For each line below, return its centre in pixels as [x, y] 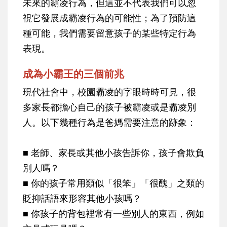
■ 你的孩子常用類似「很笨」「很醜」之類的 [113, 183]
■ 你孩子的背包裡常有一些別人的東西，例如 [113, 213]
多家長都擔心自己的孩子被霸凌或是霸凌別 [109, 107]
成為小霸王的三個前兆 [73, 73]
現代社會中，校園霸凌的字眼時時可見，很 [109, 91]
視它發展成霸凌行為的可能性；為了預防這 [109, 17]
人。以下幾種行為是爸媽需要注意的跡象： [109, 122]
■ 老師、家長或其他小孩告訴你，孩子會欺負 [113, 152]
